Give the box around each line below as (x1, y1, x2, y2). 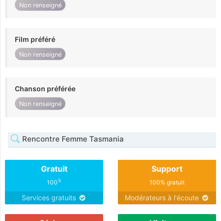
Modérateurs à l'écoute (124, 193, 201, 202)
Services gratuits (21, 193, 78, 202)
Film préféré (15, 35, 55, 44)
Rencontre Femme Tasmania (20, 134, 124, 144)
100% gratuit (149, 178, 184, 186)
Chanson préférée (15, 84, 75, 93)
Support (151, 163, 183, 174)
